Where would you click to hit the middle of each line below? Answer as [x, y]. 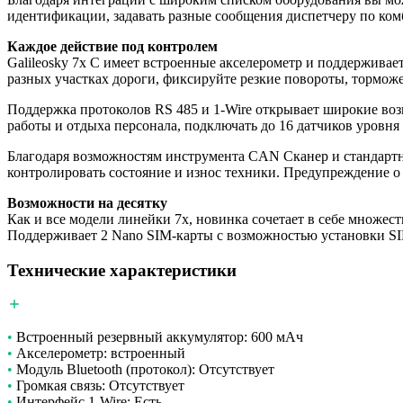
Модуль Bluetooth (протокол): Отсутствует [143, 370]
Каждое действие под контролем [112, 46]
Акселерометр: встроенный [99, 354]
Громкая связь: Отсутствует [99, 386]
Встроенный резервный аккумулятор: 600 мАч [158, 337]
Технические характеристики [122, 270]
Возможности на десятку [87, 202]
